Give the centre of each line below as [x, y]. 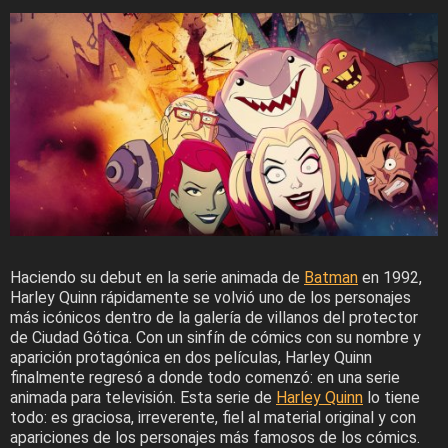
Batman [331, 278]
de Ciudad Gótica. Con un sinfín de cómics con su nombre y [215, 338]
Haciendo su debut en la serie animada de [157, 278]
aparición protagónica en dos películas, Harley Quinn [191, 358]
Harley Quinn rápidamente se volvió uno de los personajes [210, 298]
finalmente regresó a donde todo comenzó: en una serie [205, 378]
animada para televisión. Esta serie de [143, 398]
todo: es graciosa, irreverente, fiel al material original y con [213, 418]
